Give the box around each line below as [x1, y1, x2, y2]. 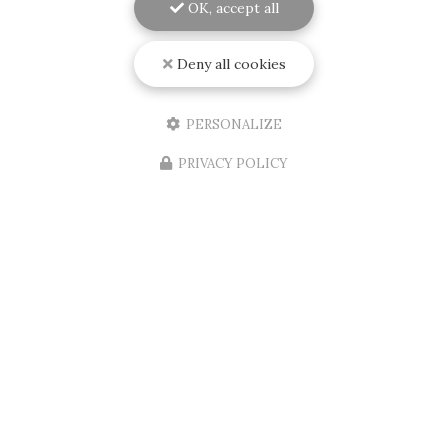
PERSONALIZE [183, 116, 282, 133]
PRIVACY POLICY [178, 155, 288, 172]
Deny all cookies [172, 55, 286, 73]
